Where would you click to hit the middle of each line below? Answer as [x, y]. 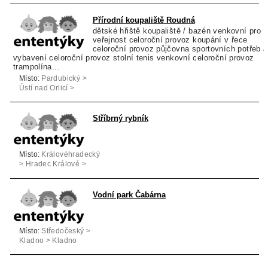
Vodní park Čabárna [129, 194]
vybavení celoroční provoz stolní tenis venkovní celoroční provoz [134, 58]
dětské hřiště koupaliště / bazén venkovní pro [177, 31]
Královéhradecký [71, 155]
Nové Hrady [40, 98]
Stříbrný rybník [120, 118]
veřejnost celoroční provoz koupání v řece [170, 40]
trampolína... [36, 67]
